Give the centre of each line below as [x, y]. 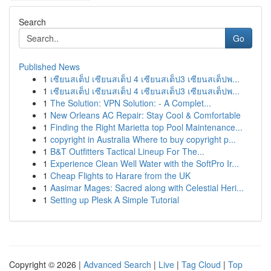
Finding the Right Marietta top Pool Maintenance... [146, 127]
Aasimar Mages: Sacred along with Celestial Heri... [147, 188]
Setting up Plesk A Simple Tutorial [115, 200]
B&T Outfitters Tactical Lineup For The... [127, 151]
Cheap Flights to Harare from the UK [120, 175]
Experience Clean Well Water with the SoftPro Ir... [145, 163]
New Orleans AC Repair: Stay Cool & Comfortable [145, 115]
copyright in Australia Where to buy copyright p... [143, 139]
